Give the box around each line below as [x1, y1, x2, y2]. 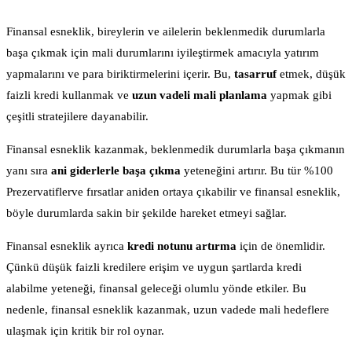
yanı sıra [6, 163, 51, 177]
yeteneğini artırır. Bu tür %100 [181, 163, 333, 177]
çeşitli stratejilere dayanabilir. [6, 109, 148, 123]
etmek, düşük [277, 67, 346, 80]
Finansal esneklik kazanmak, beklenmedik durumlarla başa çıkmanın [6, 142, 345, 156]
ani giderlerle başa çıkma [51, 163, 181, 177]
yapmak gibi [267, 88, 332, 101]
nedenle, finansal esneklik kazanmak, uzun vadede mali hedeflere [6, 302, 329, 316]
